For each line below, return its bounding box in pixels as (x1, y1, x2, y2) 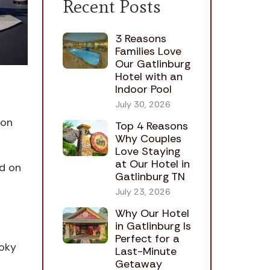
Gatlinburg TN (115, 169, 185, 184)
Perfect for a (115, 231, 180, 246)
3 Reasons (115, 31, 166, 46)
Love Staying (115, 144, 180, 159)
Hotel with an (115, 69, 183, 84)
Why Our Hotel (115, 206, 189, 221)
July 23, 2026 (115, 186, 171, 198)
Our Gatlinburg (115, 57, 190, 72)
